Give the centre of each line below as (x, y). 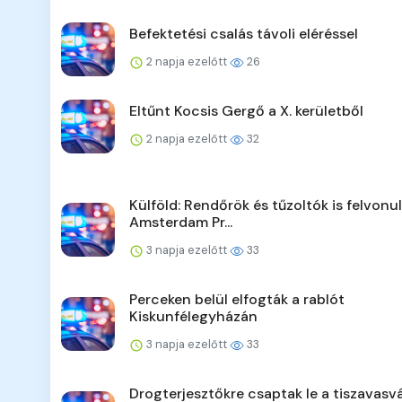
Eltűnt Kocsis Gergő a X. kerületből (246, 111)
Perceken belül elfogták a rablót (237, 300)
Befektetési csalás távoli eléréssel (244, 34)
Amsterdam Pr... (181, 223)
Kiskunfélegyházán (193, 317)
